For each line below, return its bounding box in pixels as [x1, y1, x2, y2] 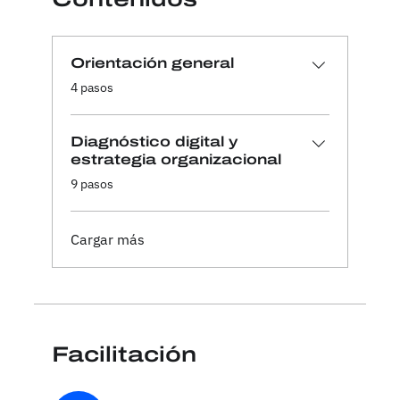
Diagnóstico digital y [70, 134, 237, 150]
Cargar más [70, 230, 145, 249]
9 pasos [70, 176, 113, 193]
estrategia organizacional [70, 152, 281, 168]
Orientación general [70, 55, 234, 71]
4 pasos [70, 79, 113, 96]
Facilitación [51, 343, 196, 367]
